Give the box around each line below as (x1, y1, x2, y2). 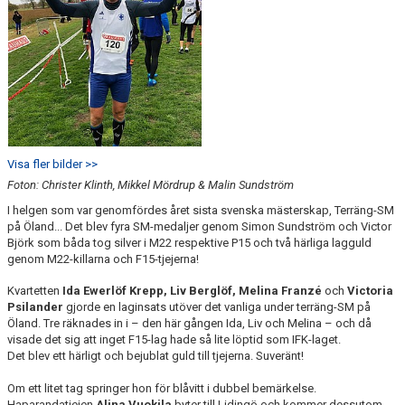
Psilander (7, 300, 63, 314)
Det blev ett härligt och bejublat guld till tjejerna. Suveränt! (7, 349, 304, 363)
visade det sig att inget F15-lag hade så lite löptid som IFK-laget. (7, 333, 341, 346)
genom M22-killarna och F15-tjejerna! (7, 252, 199, 266)
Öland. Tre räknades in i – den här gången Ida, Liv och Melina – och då (7, 316, 372, 330)
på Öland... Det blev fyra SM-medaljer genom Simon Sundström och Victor (7, 220, 391, 233)
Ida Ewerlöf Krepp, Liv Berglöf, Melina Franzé (62, 284, 325, 297)
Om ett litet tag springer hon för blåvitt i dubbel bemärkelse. (7, 381, 316, 395)
